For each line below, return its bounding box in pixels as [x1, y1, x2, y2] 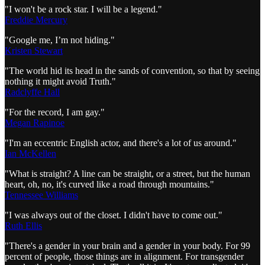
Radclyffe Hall [5, 86, 60, 97]
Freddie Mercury [5, 14, 67, 25]
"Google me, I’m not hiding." [5, 34, 115, 45]
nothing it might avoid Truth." [5, 76, 116, 86]
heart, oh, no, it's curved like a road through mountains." [5, 179, 214, 189]
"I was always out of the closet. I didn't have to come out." [5, 209, 222, 220]
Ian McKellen [5, 148, 56, 159]
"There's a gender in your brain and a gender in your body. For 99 [5, 240, 250, 251]
